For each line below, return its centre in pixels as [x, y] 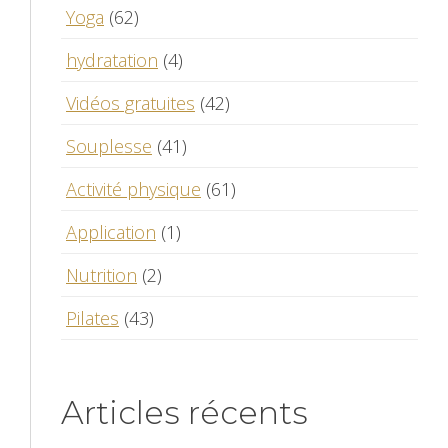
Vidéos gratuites [130, 102]
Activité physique [133, 188]
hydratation [112, 59]
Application [111, 231]
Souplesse [109, 145]
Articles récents [184, 412]
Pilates [92, 317]
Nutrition [101, 274]
